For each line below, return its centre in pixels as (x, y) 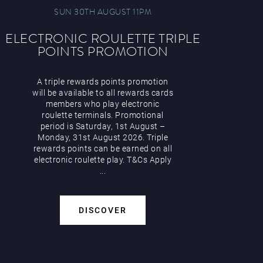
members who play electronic (103, 104)
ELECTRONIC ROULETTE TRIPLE (103, 38)
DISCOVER (103, 210)
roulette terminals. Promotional (103, 115)
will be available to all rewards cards (103, 93)
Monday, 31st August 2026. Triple (103, 138)
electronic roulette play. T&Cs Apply (103, 160)
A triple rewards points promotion (103, 82)
